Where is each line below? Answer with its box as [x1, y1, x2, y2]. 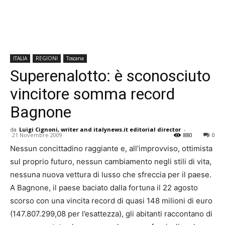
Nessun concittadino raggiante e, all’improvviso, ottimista [10, 143, 212, 153]
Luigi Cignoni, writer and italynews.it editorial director [19, 125, 181, 133]
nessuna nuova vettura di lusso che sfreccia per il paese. [10, 169, 211, 179]
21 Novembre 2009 [12, 131, 62, 139]
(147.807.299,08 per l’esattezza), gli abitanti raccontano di [10, 208, 212, 218]
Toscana [66, 54, 84, 62]
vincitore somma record [10, 84, 175, 103]
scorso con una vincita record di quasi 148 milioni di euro [10, 195, 212, 205]
